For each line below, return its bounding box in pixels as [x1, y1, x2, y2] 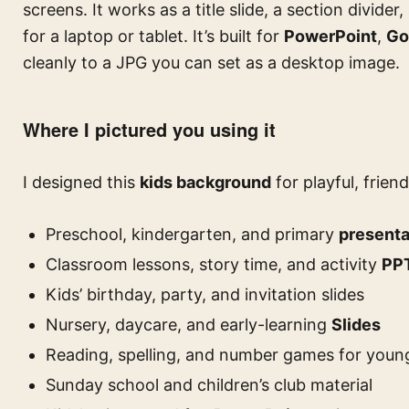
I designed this [23, 173, 140, 192]
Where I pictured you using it [23, 116, 276, 142]
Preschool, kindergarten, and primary [46, 225, 339, 244]
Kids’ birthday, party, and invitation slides [46, 285, 364, 304]
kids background [140, 173, 271, 192]
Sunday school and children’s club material [46, 375, 372, 394]
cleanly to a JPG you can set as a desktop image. [23, 53, 400, 72]
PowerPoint [284, 26, 377, 46]
